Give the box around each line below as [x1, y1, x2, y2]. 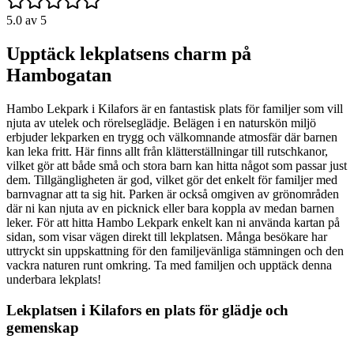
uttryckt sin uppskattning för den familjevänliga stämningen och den [6, 244, 344, 258]
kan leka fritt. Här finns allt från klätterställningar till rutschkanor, [6, 145, 328, 159]
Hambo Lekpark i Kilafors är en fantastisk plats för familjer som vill [6, 102, 343, 116]
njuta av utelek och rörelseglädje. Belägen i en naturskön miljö [6, 116, 316, 130]
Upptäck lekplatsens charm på [6, 43, 251, 65]
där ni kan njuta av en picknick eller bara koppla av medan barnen [6, 201, 334, 216]
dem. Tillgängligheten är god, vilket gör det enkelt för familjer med [6, 173, 337, 187]
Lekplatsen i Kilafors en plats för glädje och [6, 301, 288, 318]
